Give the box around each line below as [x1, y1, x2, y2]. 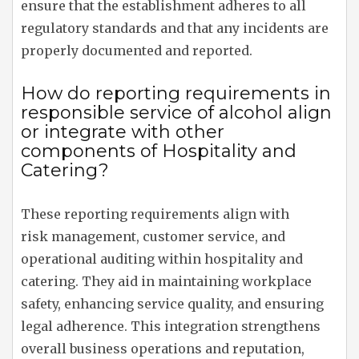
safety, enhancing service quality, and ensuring [21, 296, 324, 313]
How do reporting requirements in [21, 83, 331, 105]
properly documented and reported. [21, 42, 252, 59]
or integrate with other [21, 121, 224, 143]
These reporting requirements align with [21, 206, 289, 223]
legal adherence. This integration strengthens [21, 318, 321, 335]
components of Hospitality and [21, 140, 296, 163]
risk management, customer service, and [21, 228, 285, 245]
